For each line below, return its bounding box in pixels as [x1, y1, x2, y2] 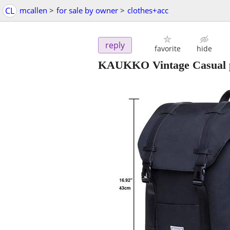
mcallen [20, 5, 47, 15]
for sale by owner [56, 5, 118, 15]
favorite [154, 44, 181, 54]
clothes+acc [127, 5, 168, 15]
